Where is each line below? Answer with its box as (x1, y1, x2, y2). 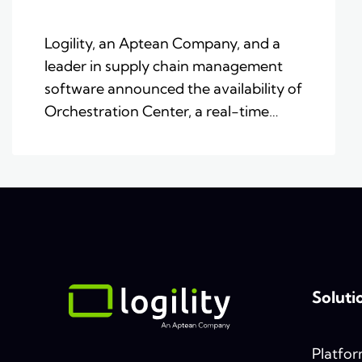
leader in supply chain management (44, 57, 283, 76)
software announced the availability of (44, 79, 302, 99)
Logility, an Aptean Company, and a (44, 34, 280, 53)
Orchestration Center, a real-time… (44, 102, 279, 121)
